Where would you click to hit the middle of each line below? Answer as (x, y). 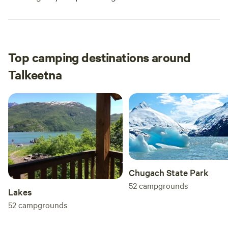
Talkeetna (35, 74)
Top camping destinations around (99, 57)
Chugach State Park (169, 173)
